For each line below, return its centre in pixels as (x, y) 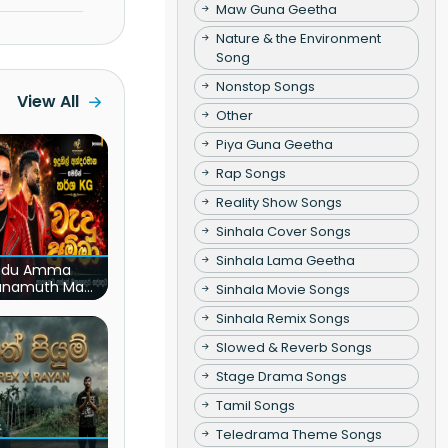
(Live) (24, 303)
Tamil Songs (255, 405)
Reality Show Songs (278, 202)
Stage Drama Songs (281, 376)
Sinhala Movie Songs (282, 289)
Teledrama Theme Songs (298, 434)
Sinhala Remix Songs (282, 318)
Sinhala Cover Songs (283, 231)
